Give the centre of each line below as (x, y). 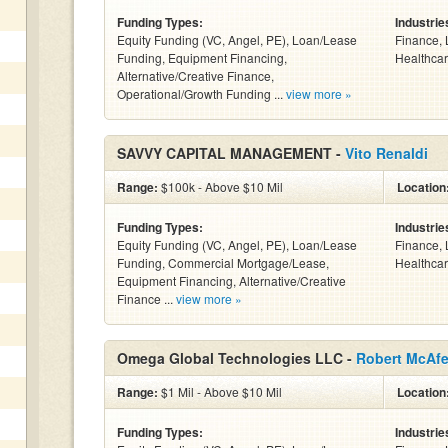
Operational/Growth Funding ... (201, 93)
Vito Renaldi (386, 153)
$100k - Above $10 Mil (220, 186)
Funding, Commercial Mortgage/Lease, (223, 262)
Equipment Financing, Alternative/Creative (231, 280)
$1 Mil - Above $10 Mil (220, 391)
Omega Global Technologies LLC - (236, 358)
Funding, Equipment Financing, (202, 57)
